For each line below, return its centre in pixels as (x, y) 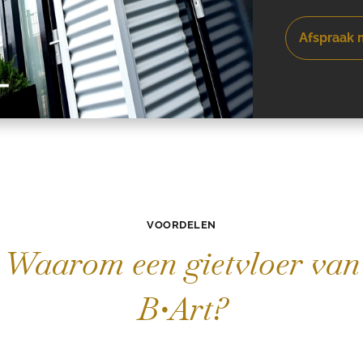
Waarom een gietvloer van (181, 263)
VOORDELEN (181, 225)
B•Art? (181, 309)
